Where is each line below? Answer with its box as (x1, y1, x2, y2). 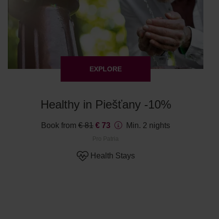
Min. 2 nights (126, 121, 170, 130)
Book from (41, 121, 78, 130)
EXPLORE (89, 65, 122, 73)
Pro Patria (92, 135, 119, 142)
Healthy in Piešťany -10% (40, 98, 171, 111)
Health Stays (90, 152, 135, 160)
